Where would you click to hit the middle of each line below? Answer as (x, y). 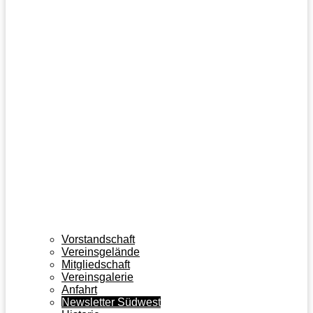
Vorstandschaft (98, 239)
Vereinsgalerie (97, 277)
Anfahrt (79, 289)
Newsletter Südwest (111, 302)
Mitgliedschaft (96, 264)
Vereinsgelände (101, 252)
